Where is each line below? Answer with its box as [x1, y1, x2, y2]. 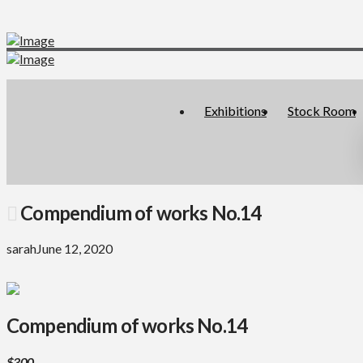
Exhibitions [204, 103, 267, 118]
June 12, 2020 [36, 240, 113, 256]
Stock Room [288, 103, 356, 118]
